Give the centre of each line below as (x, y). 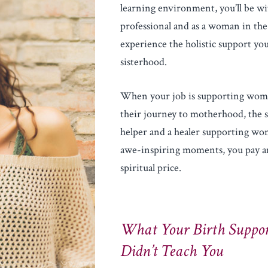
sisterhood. (144, 62)
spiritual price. (151, 168)
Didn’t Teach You (172, 251)
